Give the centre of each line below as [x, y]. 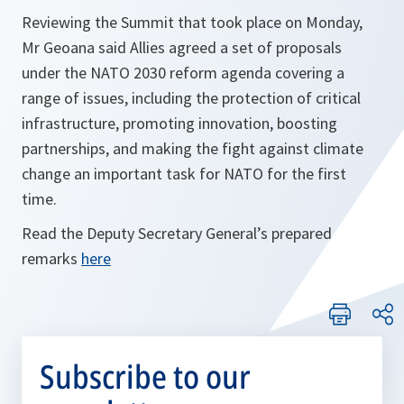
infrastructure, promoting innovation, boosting [179, 124]
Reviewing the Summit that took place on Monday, [192, 23]
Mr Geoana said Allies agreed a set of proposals [182, 48]
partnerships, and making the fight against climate [193, 149]
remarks [51, 259]
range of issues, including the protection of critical [191, 98]
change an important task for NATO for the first [184, 174]
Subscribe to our [145, 377]
